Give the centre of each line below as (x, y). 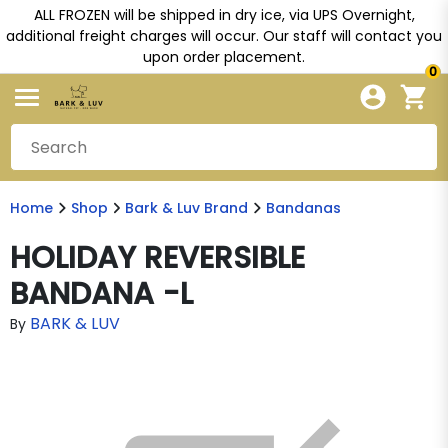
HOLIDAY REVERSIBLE (157, 258)
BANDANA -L (101, 294)
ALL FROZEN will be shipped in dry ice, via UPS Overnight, (224, 15)
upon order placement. (224, 57)
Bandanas (303, 208)
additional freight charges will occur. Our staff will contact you (224, 36)
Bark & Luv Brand (186, 208)
